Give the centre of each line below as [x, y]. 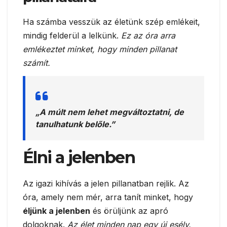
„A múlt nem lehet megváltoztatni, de [110, 112]
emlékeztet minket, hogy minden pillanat [100, 49]
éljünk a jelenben [56, 211]
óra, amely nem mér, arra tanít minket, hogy [108, 197]
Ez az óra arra [148, 35]
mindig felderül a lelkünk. [72, 35]
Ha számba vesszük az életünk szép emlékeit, [111, 22]
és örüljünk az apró [129, 211]
